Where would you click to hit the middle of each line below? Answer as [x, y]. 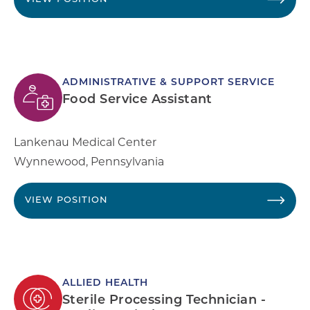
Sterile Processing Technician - [164, 300]
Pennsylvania [127, 161]
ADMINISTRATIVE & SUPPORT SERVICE [168, 82]
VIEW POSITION [66, 200]
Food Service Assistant [137, 100]
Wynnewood [50, 161]
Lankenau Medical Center [85, 142]
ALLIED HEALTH [105, 283]
